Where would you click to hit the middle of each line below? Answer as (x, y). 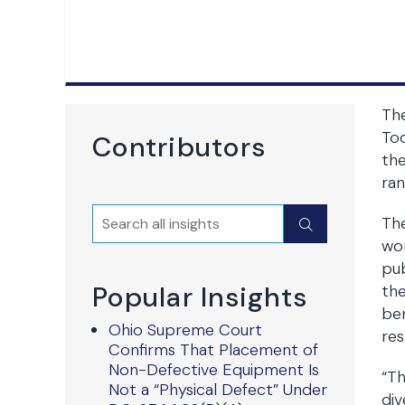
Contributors (179, 147)
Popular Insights (200, 297)
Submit (329, 224)
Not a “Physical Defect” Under (218, 390)
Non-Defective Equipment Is (214, 370)
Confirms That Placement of (213, 350)
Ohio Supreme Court (185, 330)
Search (120, 216)
